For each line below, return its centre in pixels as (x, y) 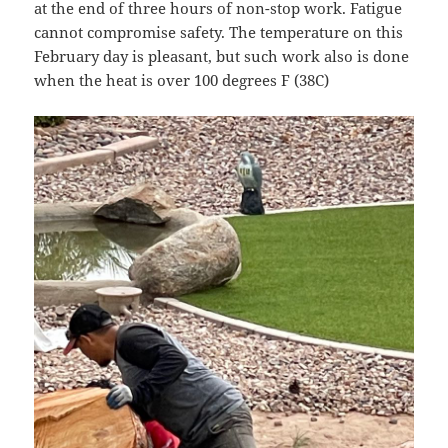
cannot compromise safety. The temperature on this (219, 32)
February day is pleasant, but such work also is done (222, 56)
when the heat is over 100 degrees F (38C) (182, 80)
